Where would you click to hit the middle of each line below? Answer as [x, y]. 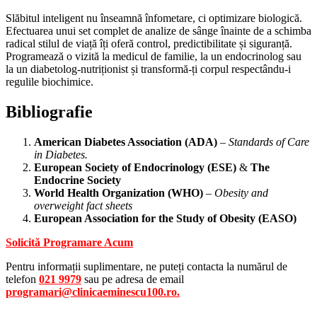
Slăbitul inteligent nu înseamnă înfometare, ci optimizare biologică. [154, 18]
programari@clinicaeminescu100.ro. [93, 292]
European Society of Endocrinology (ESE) [135, 168]
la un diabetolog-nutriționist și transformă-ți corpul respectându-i [148, 69]
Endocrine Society [77, 180]
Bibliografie [51, 112]
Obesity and [241, 193]
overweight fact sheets [83, 206]
